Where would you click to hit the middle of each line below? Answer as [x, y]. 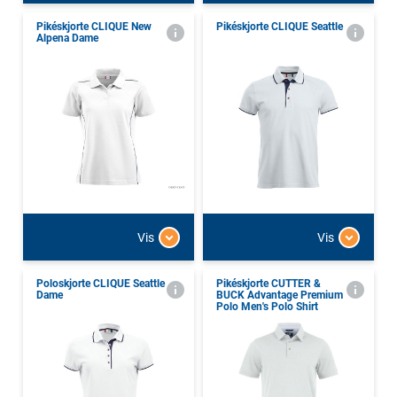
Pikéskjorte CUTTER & [269, 284]
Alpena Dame [67, 39]
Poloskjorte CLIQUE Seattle [101, 284]
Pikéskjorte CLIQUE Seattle [280, 27]
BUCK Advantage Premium [280, 296]
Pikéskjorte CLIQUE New [94, 27]
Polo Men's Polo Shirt [267, 307]
